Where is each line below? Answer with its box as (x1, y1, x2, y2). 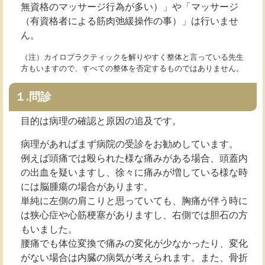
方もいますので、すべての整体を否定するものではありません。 (21, 64, 244, 73)
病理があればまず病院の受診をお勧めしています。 (21, 139, 238, 149)
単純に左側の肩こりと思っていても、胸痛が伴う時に (21, 196, 248, 206)
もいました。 (21, 224, 77, 234)
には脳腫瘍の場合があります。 (21, 182, 153, 192)
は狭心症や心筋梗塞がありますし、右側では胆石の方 (21, 210, 248, 220)
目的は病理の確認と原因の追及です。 (21, 116, 182, 126)
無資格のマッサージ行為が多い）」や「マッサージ (21, 2, 238, 12)
